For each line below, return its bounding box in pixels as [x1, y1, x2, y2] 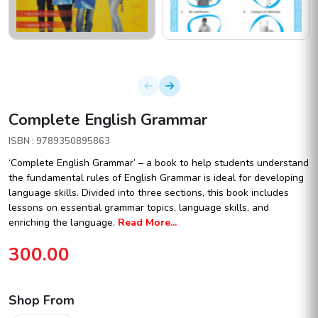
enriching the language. [9, 216, 115, 230]
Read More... [118, 216, 177, 230]
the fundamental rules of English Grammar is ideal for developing [9, 171, 304, 185]
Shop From [9, 292, 75, 309]
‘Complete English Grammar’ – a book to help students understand [9, 156, 309, 170]
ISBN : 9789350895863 [9, 135, 110, 148]
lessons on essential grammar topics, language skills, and [9, 201, 269, 215]
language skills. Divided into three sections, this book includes [9, 186, 289, 200]
